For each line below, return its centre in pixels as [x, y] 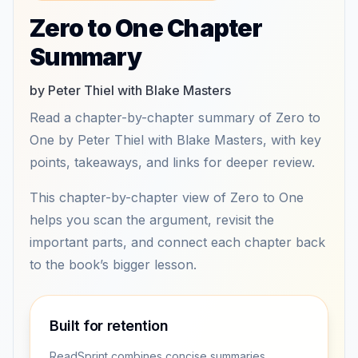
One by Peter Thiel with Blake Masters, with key [175, 140]
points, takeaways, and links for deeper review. [172, 162]
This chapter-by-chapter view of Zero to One [167, 197]
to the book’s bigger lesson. [113, 265]
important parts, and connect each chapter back [177, 242]
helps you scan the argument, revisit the [152, 220]
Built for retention [109, 326]
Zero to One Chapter [146, 28]
